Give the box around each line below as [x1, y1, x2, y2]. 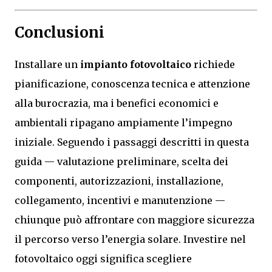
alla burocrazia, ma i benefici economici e [15, 97, 219, 110]
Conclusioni [15, 23, 104, 42]
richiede [191, 58, 235, 71]
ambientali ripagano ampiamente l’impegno [15, 117, 233, 129]
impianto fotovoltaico [80, 58, 191, 71]
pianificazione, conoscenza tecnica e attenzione [15, 78, 250, 90]
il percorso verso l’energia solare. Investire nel [15, 233, 246, 246]
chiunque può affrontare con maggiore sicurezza [15, 214, 254, 226]
